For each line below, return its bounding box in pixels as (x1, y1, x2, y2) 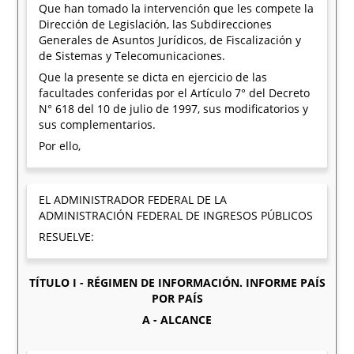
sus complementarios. (39, 117, 156, 132)
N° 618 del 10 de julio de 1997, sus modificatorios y (39, 101, 309, 116)
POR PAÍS (151, 291, 203, 306)
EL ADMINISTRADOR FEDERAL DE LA (39, 192, 228, 207)
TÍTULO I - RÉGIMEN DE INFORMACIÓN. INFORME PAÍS (28, 275, 326, 290)
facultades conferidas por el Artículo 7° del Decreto (39, 85, 311, 100)
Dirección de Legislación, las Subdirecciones (39, 17, 273, 32)
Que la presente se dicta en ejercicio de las (39, 70, 268, 85)
